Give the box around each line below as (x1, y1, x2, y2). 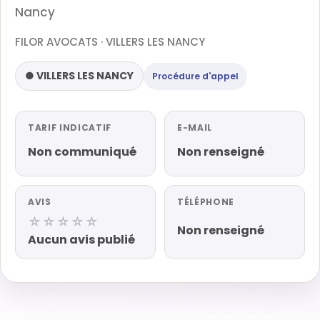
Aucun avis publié (28, 231, 135, 248)
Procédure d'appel (152, 69, 239, 82)
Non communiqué (28, 144, 136, 160)
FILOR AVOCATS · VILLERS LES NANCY (15, 34, 205, 49)
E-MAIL (177, 121, 212, 134)
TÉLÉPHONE (177, 196, 234, 208)
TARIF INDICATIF (28, 121, 111, 134)
